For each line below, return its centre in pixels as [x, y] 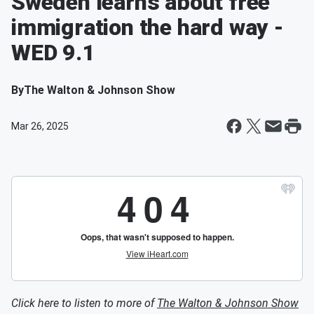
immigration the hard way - [148, 27]
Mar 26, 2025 [40, 126]
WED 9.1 [53, 53]
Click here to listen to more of [84, 303]
